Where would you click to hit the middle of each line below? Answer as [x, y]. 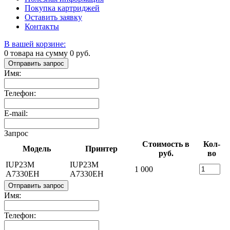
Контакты [42, 26]
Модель [37, 148]
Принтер [101, 148]
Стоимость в [166, 144]
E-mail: [16, 113]
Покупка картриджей [62, 8]
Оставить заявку [53, 17]
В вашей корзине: [35, 44]
